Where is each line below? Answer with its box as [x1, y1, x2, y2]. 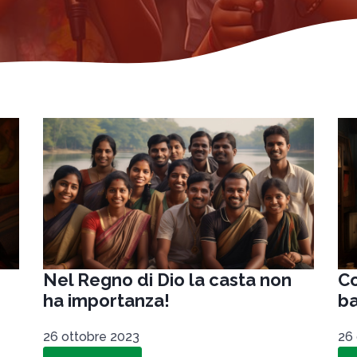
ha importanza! [43, 290, 170, 312]
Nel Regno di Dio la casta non [43, 269, 292, 291]
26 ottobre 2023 [43, 329, 139, 345]
